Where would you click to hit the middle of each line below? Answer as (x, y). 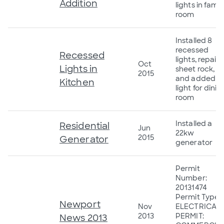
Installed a (194, 123)
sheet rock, (195, 69)
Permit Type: (198, 197)
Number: (191, 178)
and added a (199, 78)
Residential (85, 126)
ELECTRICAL (198, 206)
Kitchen (77, 82)
